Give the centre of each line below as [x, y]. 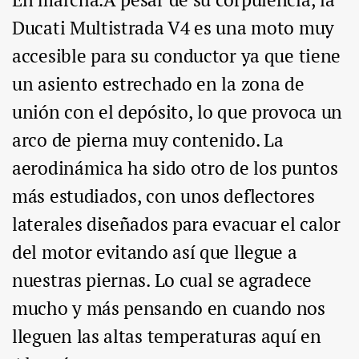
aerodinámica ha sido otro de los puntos [175, 168]
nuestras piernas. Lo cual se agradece [162, 280]
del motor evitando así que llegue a [155, 252]
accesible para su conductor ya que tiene [177, 56]
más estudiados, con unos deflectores [163, 196]
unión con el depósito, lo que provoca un [177, 112]
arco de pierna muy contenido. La [148, 140]
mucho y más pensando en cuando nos [169, 309]
